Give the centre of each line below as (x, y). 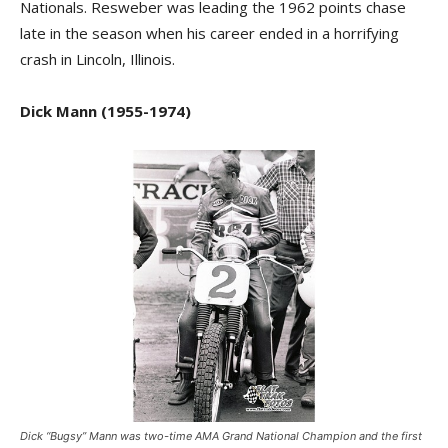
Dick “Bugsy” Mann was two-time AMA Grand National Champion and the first (221, 436)
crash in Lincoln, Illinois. (99, 59)
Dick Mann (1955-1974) (105, 111)
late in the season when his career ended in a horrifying (209, 33)
